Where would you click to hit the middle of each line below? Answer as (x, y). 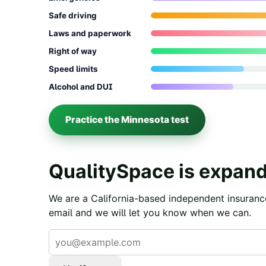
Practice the (93, 120)
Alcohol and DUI (80, 87)
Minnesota (145, 120)
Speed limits (73, 69)
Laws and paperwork (90, 34)
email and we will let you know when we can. (150, 213)
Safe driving (73, 16)
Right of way (73, 51)
